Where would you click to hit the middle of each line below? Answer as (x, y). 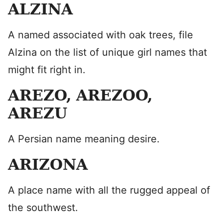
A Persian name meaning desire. (84, 139)
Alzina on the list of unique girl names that (108, 52)
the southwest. (43, 208)
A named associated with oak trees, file (101, 35)
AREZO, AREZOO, (80, 95)
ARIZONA (48, 165)
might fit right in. (47, 70)
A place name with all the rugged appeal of (109, 190)
